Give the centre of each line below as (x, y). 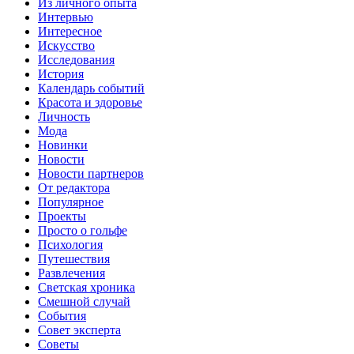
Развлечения (72, 273)
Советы (58, 345)
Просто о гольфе (83, 231)
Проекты (62, 217)
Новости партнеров (91, 174)
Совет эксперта (79, 330)
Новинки (63, 145)
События (62, 316)
